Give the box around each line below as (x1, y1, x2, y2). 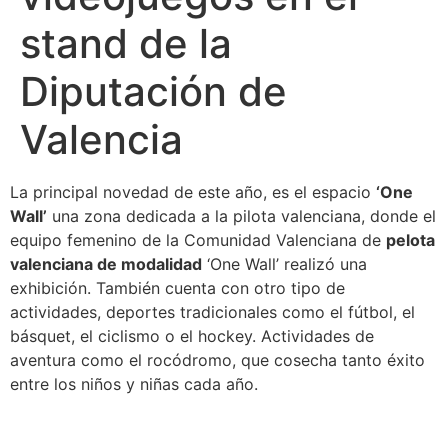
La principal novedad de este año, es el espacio (10, 182, 376, 203)
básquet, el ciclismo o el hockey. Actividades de (10, 326, 374, 347)
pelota (386, 230, 435, 251)
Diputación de (20, 67, 287, 117)
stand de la (20, 19, 232, 69)
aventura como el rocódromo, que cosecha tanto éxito (10, 350, 425, 371)
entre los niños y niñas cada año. (10, 374, 258, 395)
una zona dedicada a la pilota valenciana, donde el (47, 206, 436, 227)
